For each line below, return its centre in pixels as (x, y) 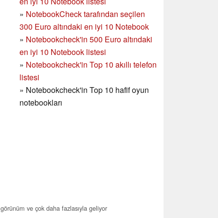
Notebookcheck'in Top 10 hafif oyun (87, 90)
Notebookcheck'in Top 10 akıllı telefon (91, 65)
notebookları (41, 103)
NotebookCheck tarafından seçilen (85, 14)
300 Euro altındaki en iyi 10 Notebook (84, 27)
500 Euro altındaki (121, 39)
